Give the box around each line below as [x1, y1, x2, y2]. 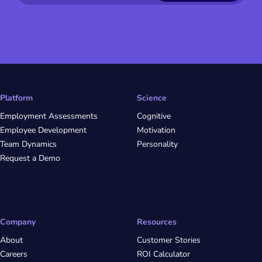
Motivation [137, 125, 175, 136]
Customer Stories [137, 235, 201, 246]
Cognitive [137, 111, 171, 122]
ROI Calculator [137, 249, 190, 260]
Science [137, 92, 167, 104]
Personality [137, 139, 178, 150]
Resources [137, 216, 177, 227]
